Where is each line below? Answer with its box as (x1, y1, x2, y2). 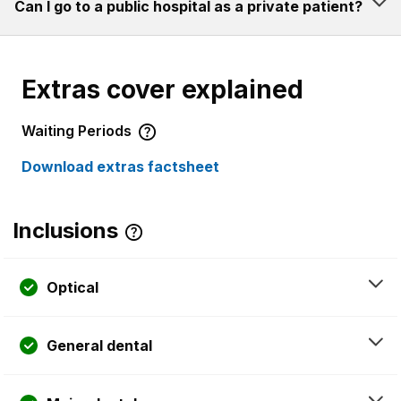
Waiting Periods (21, 122, 135, 141)
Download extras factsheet (21, 158, 219, 176)
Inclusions (13, 218, 118, 244)
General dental (47, 337, 152, 355)
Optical (47, 278, 98, 297)
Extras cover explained (21, 74, 303, 106)
